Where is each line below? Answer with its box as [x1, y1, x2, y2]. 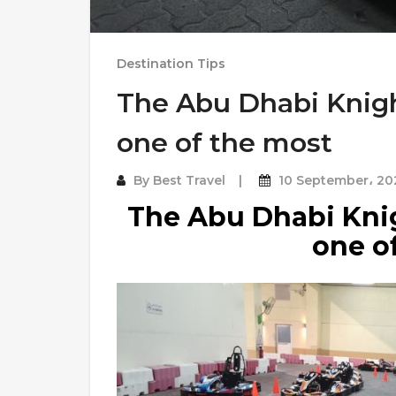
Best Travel [153, 172, 225, 188]
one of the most [117, 126, 332, 159]
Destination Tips [117, 56, 225, 72]
